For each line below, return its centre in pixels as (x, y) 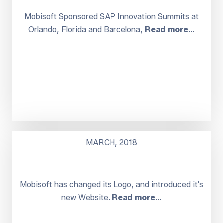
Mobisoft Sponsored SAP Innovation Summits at (111, 16)
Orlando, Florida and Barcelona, (87, 29)
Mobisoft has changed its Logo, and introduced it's (111, 184)
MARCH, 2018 (111, 142)
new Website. (87, 197)
